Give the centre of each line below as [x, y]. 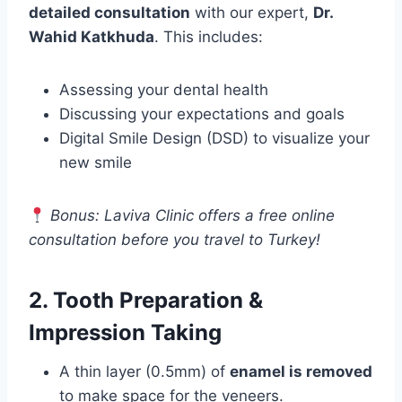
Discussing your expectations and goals [202, 114]
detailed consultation [109, 13]
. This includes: [209, 37]
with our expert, [252, 13]
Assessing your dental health [164, 90]
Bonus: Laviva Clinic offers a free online [193, 216]
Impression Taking [125, 333]
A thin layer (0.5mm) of [144, 372]
